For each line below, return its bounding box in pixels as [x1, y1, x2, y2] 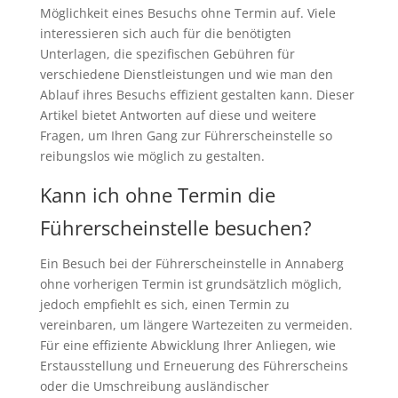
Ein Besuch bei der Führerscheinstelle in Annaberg [39, 255, 344, 273]
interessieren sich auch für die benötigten [39, 25, 291, 43]
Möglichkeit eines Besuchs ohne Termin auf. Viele [39, 4, 336, 22]
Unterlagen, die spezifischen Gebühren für [39, 45, 295, 63]
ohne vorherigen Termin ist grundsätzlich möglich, [39, 275, 342, 293]
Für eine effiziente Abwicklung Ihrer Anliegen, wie [39, 337, 336, 354]
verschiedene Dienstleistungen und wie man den [39, 66, 333, 84]
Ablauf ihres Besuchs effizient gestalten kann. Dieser [39, 86, 354, 104]
